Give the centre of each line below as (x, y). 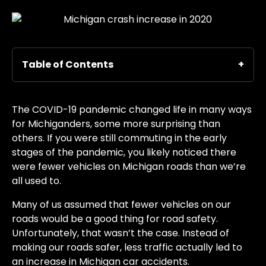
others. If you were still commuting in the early (119, 138)
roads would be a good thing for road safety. (115, 218)
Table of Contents (68, 64)
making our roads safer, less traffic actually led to (127, 247)
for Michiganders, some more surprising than (116, 123)
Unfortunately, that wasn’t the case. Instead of (121, 233)
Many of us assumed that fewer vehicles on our (121, 204)
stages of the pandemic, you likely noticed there (124, 152)
